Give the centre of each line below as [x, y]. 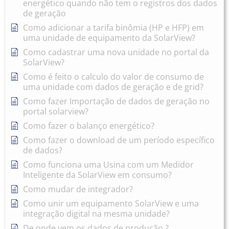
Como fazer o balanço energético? [89, 126]
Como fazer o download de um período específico [119, 140]
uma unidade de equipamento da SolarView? [109, 38]
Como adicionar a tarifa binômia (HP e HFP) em [113, 28]
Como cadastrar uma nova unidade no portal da [116, 52]
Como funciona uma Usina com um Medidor [108, 165]
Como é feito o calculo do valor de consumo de [113, 77]
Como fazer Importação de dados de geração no [116, 101]
